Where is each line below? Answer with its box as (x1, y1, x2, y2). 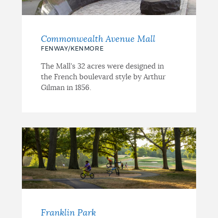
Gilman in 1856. (40, 84, 91, 91)
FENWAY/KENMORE (40, 45, 104, 52)
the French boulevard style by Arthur (40, 73, 165, 81)
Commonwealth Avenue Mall (40, 35, 155, 44)
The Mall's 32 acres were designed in (40, 62, 164, 70)
